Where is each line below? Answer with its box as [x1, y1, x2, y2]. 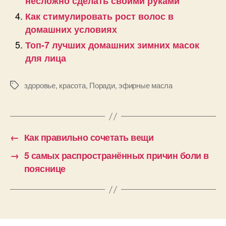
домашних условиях [25, 23, 117, 36]
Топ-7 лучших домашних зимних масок [25, 38, 199, 52]
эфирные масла [119, 80, 173, 91]
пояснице [24, 162, 66, 176]
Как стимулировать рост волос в [25, 10, 174, 23]
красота [59, 80, 86, 91]
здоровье [24, 80, 55, 91]
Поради [89, 80, 115, 91]
